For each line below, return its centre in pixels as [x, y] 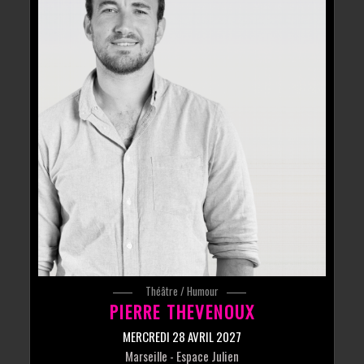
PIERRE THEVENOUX [182, 312]
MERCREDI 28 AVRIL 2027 [182, 337]
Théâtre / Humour [182, 291]
